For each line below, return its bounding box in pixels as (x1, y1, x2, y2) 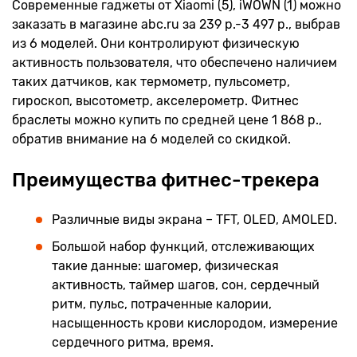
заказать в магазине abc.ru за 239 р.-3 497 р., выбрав (12, 16, 340, 32)
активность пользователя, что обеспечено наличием (12, 54, 337, 70)
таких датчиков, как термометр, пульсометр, (12, 73, 290, 89)
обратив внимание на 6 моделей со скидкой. (12, 131, 291, 147)
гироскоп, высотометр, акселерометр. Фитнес (12, 92, 299, 108)
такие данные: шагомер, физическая (52, 257, 279, 273)
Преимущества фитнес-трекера (12, 168, 320, 191)
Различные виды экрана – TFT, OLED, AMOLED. (52, 212, 337, 228)
